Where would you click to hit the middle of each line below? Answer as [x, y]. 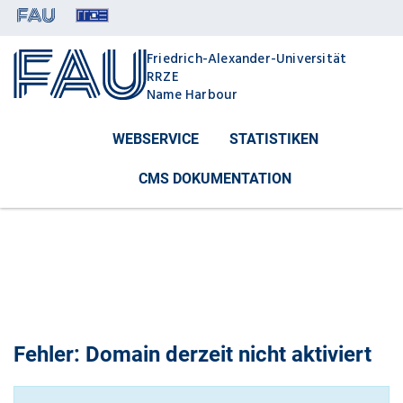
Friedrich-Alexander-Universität [247, 58]
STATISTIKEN [273, 139]
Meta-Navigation [88, 48]
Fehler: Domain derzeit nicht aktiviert [193, 355]
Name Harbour [193, 94]
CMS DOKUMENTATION [215, 179]
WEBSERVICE [155, 139]
